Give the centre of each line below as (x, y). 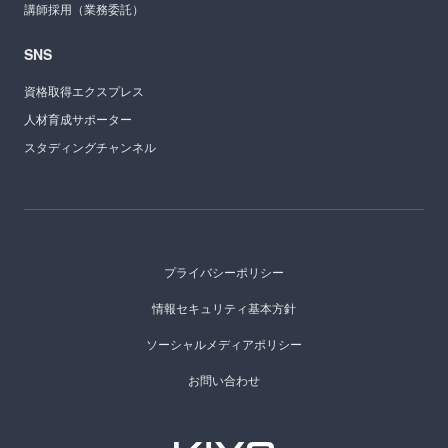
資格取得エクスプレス (84, 91)
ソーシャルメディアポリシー (224, 344)
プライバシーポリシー (224, 272)
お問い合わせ (224, 380)
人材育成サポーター (78, 119)
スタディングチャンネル (90, 147)
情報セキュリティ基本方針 (224, 308)
